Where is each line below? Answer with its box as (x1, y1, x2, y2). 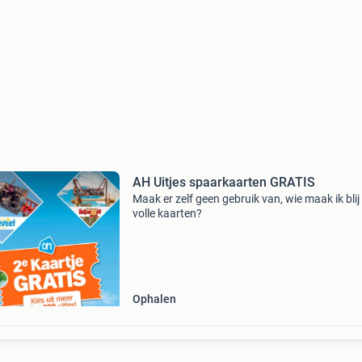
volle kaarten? (132, 207, 202, 220)
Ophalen (132, 293, 176, 305)
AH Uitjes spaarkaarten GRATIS (132, 175, 315, 190)
